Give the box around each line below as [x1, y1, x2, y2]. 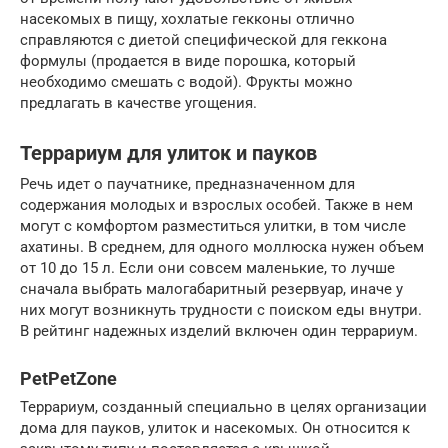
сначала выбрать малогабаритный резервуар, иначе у [20, 280, 403, 298]
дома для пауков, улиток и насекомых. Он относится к [20, 419, 410, 437]
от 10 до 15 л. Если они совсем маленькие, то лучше [20, 259, 395, 277]
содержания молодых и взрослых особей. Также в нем [20, 196, 413, 214]
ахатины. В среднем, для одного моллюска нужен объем [20, 238, 424, 256]
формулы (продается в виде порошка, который [20, 52, 356, 70]
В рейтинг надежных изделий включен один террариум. [20, 322, 418, 340]
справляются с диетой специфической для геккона [20, 31, 387, 49]
